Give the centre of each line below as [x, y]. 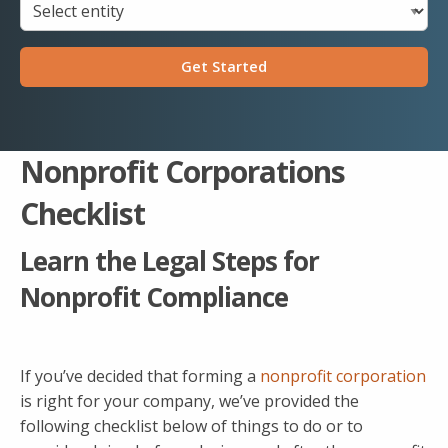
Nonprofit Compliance [154, 297]
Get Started [224, 67]
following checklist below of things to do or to [191, 426]
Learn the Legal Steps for [169, 261]
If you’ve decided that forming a [140, 376]
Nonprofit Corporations [182, 172]
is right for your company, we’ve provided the [189, 401]
